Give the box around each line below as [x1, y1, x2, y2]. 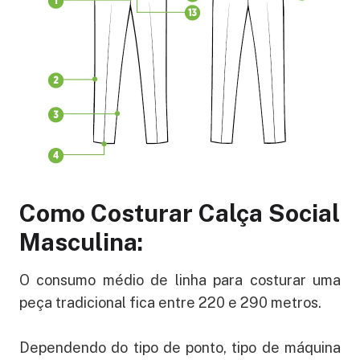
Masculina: [19, 227, 143, 257]
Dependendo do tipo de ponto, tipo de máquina [19, 339, 341, 357]
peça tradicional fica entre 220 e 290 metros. [19, 294, 321, 312]
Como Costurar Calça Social [19, 198, 340, 228]
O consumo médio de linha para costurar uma [19, 272, 341, 289]
